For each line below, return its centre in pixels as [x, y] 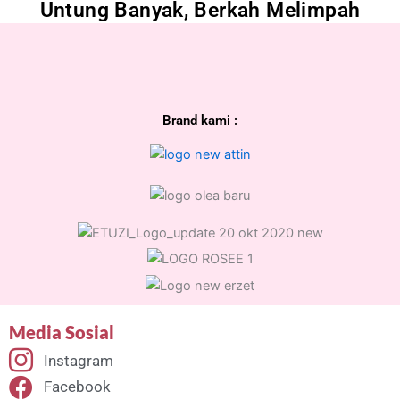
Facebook [77, 387]
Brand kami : [200, 120]
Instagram [78, 360]
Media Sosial [62, 332]
